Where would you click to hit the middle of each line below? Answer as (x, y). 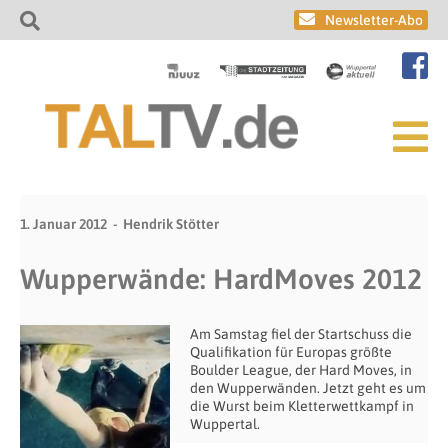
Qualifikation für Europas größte (291, 352)
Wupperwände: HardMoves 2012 (221, 279)
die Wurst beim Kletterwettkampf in (302, 406)
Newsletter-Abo (374, 20)
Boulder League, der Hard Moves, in (301, 370)
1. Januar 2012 (63, 224)
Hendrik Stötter (171, 224)
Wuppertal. (225, 424)
